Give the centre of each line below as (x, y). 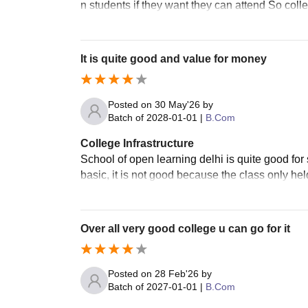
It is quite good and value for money (174, 58)
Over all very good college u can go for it (185, 228)
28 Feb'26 (177, 274)
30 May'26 (177, 104)
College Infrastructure (137, 143)
